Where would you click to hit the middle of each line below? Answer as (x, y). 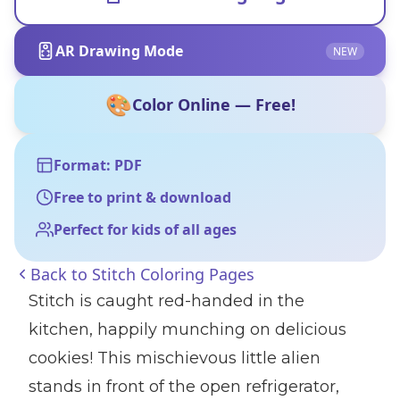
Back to (61, 274)
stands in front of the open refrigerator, (184, 387)
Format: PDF (98, 165)
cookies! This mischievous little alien (175, 358)
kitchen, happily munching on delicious (187, 329)
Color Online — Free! (213, 104)
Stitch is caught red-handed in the (167, 301)
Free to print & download (142, 197)
